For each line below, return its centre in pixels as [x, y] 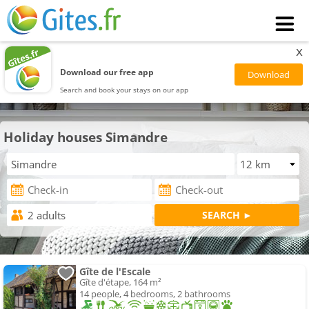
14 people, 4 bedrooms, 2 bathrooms [155, 294]
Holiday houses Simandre [86, 137]
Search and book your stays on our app [124, 89]
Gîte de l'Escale [115, 272]
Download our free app [107, 72]
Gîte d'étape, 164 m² [120, 282]
